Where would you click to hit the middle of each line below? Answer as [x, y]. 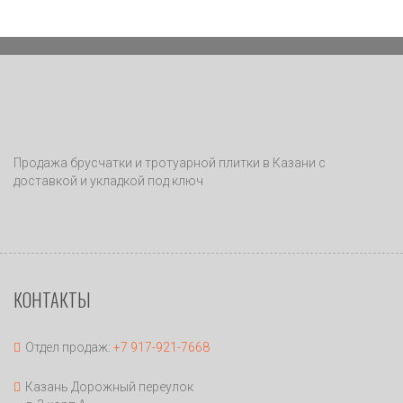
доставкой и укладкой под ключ [108, 181]
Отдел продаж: [69, 347]
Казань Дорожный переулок [109, 387]
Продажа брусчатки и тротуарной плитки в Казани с [170, 163]
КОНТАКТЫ [52, 300]
